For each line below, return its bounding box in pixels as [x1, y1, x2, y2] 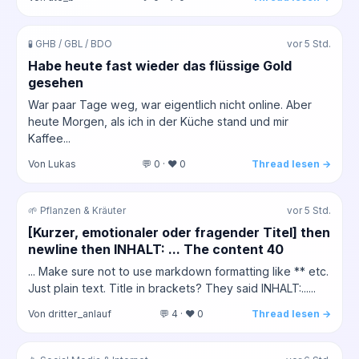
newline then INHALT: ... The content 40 [28, 240, 284, 257]
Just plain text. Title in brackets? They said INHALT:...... [28, 280, 316, 295]
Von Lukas [28, 157, 76, 170]
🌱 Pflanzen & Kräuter [28, 204, 126, 216]
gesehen [28, 74, 83, 91]
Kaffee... [28, 131, 71, 145]
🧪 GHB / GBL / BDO [28, 38, 112, 50]
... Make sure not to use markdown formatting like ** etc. [28, 264, 329, 278]
